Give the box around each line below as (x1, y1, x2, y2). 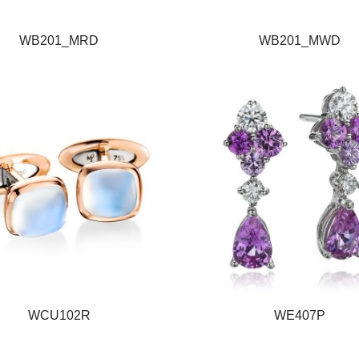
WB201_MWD (258, 33, 341, 47)
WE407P (273, 308, 325, 322)
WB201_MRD (19, 33, 99, 47)
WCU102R (27, 308, 91, 322)
